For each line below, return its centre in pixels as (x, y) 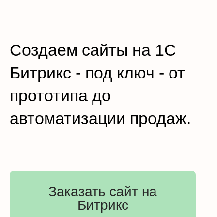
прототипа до (60, 95)
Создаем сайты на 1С (93, 50)
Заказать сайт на (103, 192)
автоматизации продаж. (100, 118)
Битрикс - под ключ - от (97, 73)
